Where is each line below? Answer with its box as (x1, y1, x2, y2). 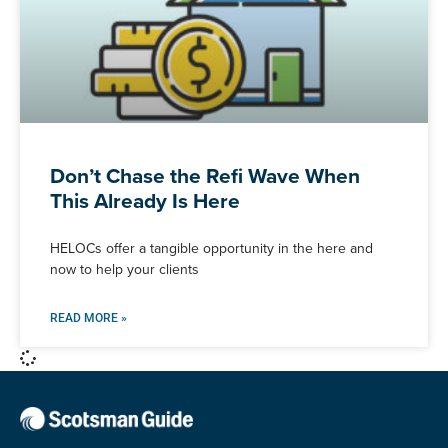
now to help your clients (50, 258, 199, 280)
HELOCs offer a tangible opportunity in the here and (50, 237, 373, 259)
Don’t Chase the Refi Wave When (50, 159, 360, 191)
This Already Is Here (50, 184, 240, 216)
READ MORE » (50, 310, 127, 325)
